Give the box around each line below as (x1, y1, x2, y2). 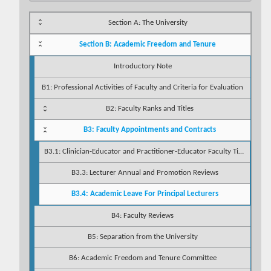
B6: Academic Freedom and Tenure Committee (68, 253, 217, 262)
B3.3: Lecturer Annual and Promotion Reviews (71, 168, 218, 177)
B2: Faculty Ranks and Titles (106, 104, 194, 113)
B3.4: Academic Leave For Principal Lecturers (71, 189, 218, 198)
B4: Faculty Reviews (111, 211, 174, 220)
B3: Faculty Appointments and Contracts (83, 125, 216, 134)
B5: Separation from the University (87, 232, 198, 241)
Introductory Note (113, 62, 172, 70)
